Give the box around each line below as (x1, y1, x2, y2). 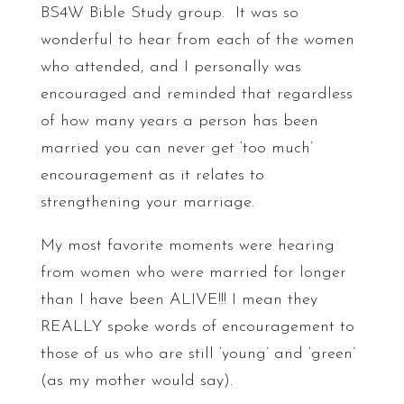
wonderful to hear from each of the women (40, 32, 354, 49)
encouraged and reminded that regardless (40, 86, 353, 103)
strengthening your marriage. (40, 194, 260, 211)
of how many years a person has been (40, 113, 318, 130)
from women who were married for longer (40, 264, 346, 281)
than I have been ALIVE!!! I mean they (40, 291, 317, 308)
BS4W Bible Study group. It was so (40, 5, 298, 22)
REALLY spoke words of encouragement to (40, 318, 354, 335)
